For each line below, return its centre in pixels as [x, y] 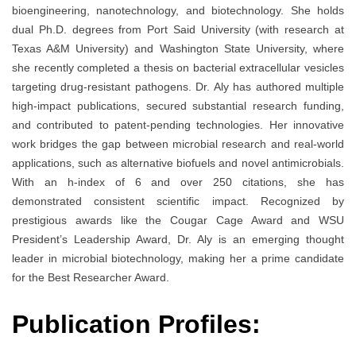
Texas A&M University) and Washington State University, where [178, 49]
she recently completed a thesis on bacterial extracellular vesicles [178, 68]
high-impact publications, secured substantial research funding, [178, 106]
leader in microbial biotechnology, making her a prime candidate [178, 259]
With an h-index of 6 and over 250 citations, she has [178, 182]
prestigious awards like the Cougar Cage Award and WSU [178, 221]
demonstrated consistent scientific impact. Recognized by [178, 201]
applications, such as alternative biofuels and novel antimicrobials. [178, 163]
